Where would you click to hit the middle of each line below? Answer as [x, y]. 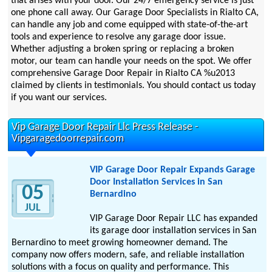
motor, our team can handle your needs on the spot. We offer [131, 62]
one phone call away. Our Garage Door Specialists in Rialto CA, [134, 13]
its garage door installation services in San [173, 231]
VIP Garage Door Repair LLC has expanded [173, 219]
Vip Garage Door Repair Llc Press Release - [105, 127]
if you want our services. [59, 98]
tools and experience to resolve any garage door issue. [118, 37]
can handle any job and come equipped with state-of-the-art [129, 25]
